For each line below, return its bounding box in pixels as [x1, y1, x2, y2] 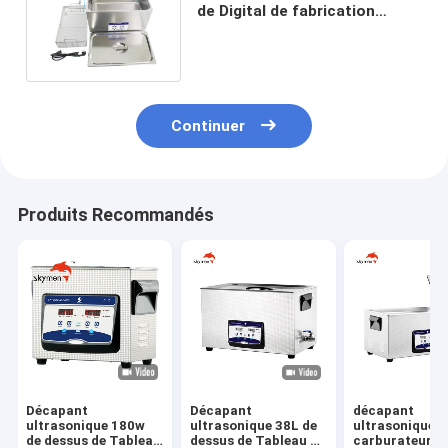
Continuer [171, 117, 246, 136]
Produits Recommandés [17, 205, 214, 226]
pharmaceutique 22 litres [196, 20, 383, 39]
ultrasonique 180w [26, 418, 146, 434]
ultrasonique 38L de [189, 418, 317, 434]
